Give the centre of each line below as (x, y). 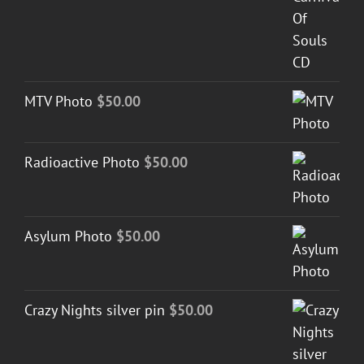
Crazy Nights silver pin (95, 310)
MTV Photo (58, 101)
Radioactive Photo (82, 162)
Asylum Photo (68, 236)
